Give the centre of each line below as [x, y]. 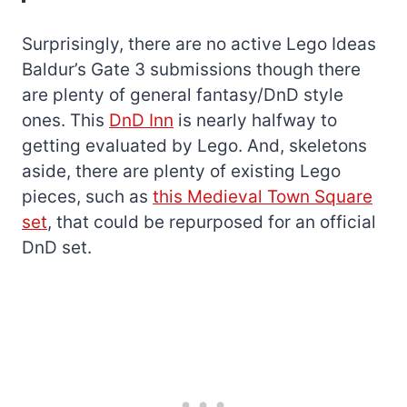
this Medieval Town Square [263, 196]
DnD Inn [141, 120]
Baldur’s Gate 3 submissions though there [191, 69]
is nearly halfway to [255, 120]
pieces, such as [87, 196]
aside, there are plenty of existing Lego [181, 171]
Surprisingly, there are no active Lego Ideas [199, 44]
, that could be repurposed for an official [212, 222]
